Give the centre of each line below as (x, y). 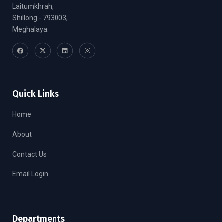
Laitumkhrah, (33, 7)
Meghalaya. (30, 29)
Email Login (30, 174)
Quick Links (36, 94)
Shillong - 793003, (40, 18)
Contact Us (29, 154)
